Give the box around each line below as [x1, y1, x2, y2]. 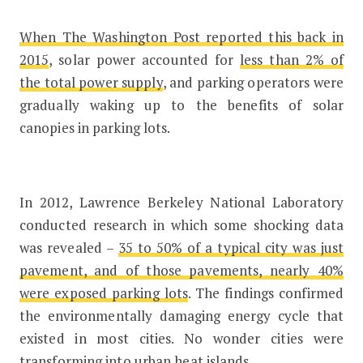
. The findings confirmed [188, 284, 344, 303]
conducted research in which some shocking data [19, 216, 344, 235]
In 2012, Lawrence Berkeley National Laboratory [19, 193, 344, 212]
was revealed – [19, 238, 118, 258]
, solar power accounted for [49, 50, 241, 70]
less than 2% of [240, 50, 344, 70]
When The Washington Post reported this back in [19, 28, 344, 47]
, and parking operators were [162, 73, 344, 92]
